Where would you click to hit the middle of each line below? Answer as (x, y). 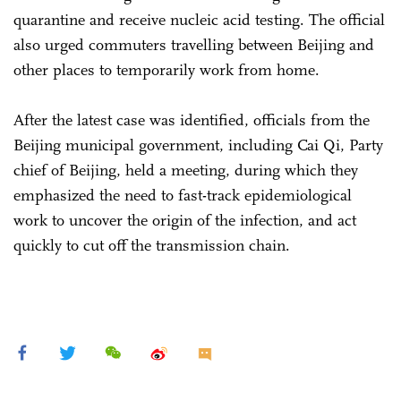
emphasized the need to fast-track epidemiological (183, 195)
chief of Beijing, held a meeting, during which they (186, 170)
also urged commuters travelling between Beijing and (194, 44)
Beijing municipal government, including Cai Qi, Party (198, 145)
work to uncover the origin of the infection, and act (185, 220)
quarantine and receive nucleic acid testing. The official (199, 19)
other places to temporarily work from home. (169, 69)
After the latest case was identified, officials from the (192, 119)
